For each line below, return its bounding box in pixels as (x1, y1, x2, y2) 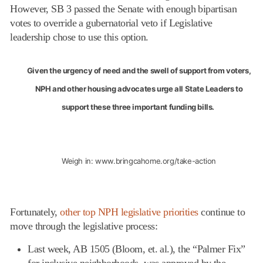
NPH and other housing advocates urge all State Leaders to (35, 83, 243, 93)
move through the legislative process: (10, 220, 158, 232)
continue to (198, 205, 245, 218)
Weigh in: (61, 156, 96, 166)
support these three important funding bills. (62, 102, 216, 112)
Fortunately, (10, 205, 60, 218)
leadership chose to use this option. (10, 31, 149, 43)
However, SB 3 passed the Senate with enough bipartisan (10, 2, 237, 15)
